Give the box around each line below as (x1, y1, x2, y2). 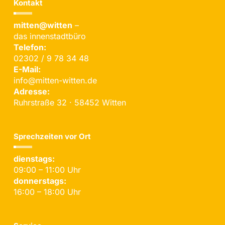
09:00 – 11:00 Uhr (14, 165, 81, 175)
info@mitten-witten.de (14, 75, 97, 86)
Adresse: (14, 86, 50, 97)
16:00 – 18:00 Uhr (14, 187, 81, 197)
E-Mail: (14, 64, 41, 75)
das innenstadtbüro (14, 31, 86, 42)
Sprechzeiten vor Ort (14, 132, 91, 142)
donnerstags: (14, 176, 67, 186)
